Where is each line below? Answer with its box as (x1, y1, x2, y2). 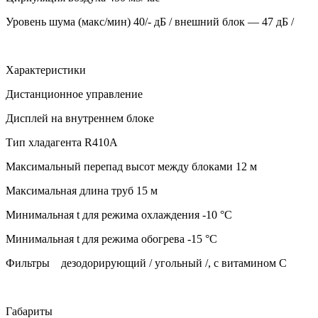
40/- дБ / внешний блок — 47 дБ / (133, 15, 294, 28)
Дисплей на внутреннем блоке (6, 111, 154, 124)
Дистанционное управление (6, 87, 143, 100)
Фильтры (6, 256, 50, 269)
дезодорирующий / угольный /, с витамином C (53, 256, 287, 269)
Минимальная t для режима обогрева (6, 232, 185, 245)
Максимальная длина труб (6, 184, 133, 197)
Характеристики (6, 63, 86, 76)
